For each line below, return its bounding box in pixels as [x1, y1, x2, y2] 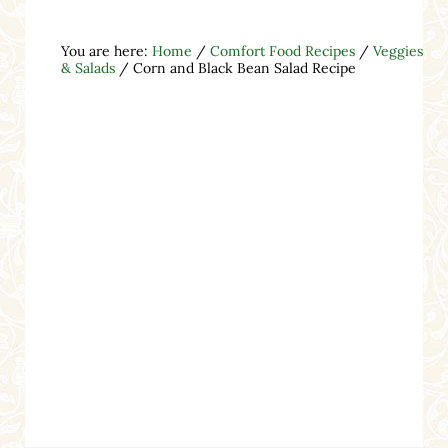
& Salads [60, 58, 115, 77]
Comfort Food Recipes [209, 41, 355, 60]
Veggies [372, 41, 423, 60]
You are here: [60, 41, 152, 60]
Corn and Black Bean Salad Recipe [128, 58, 356, 77]
